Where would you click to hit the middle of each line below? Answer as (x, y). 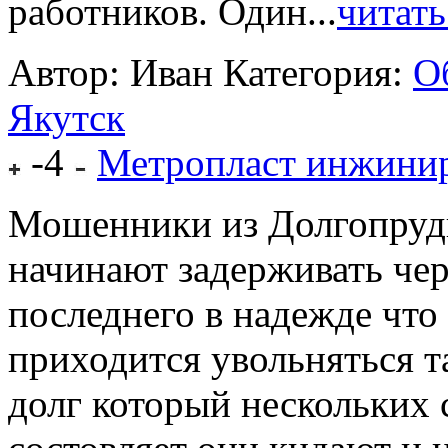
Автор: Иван (110, 73)
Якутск (66, 118)
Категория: (318, 73)
